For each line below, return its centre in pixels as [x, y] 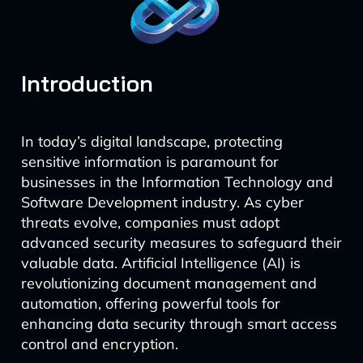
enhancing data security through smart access [179, 324]
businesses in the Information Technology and [177, 182]
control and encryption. [99, 344]
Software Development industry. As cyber [162, 202]
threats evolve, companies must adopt [150, 222]
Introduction [87, 83]
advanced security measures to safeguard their [181, 243]
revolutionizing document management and [169, 283]
